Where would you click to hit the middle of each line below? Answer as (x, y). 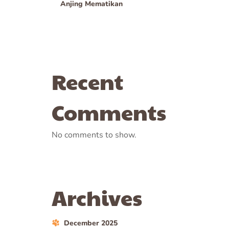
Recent (87, 81)
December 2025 (91, 223)
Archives (97, 197)
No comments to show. (94, 135)
